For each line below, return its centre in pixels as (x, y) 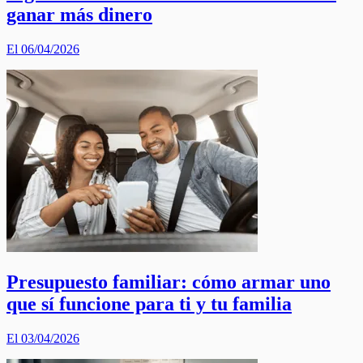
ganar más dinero (79, 15)
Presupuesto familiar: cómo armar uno (169, 282)
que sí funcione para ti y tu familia (149, 304)
